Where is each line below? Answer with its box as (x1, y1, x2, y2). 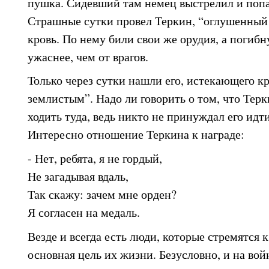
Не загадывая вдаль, (28, 168, 128, 185)
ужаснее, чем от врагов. (28, 48, 148, 65)
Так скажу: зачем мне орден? (28, 186, 177, 203)
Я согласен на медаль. (28, 204, 140, 221)
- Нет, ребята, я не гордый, (28, 150, 162, 167)
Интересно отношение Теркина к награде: (28, 126, 244, 143)
